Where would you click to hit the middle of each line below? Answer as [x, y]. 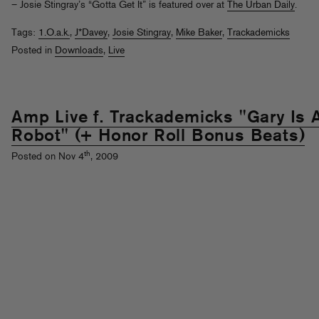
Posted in [33, 51]
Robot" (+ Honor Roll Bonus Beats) [158, 137]
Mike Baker [199, 33]
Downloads [79, 51]
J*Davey [91, 33]
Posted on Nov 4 [48, 157]
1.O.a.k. [54, 33]
